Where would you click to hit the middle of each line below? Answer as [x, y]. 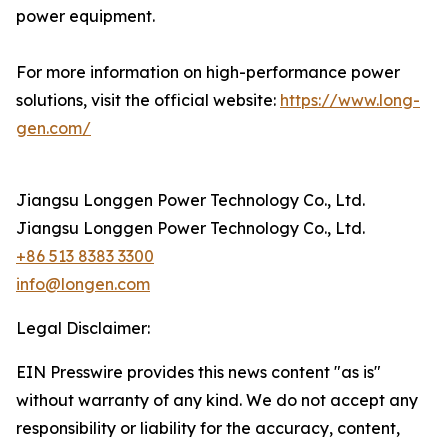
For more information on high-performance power [208, 72]
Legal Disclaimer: [83, 328]
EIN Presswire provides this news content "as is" [198, 372]
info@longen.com [83, 284]
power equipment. [85, 16]
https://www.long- [350, 100]
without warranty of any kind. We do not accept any [217, 400]
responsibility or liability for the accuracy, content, [208, 428]
